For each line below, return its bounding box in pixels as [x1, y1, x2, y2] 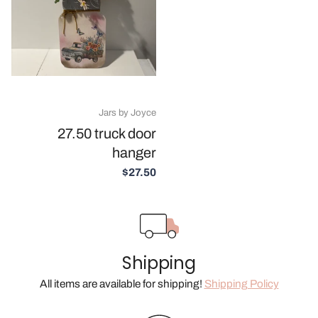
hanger [112, 144, 156, 160]
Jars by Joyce [99, 106, 156, 118]
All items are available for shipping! [39, 277, 204, 290]
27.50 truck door [57, 125, 156, 141]
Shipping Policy [204, 277, 279, 290]
